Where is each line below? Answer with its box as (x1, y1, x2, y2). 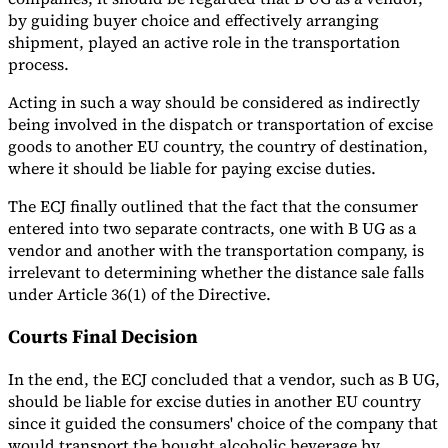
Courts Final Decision (8, 323, 198, 349)
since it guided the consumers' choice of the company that (8, 411, 438, 434)
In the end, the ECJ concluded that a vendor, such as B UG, (8, 367, 440, 390)
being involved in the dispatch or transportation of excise (8, 113, 433, 136)
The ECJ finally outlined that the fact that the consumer (8, 195, 418, 218)
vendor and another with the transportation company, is (8, 239, 424, 262)
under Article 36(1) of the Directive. (8, 283, 271, 306)
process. (8, 53, 69, 76)
